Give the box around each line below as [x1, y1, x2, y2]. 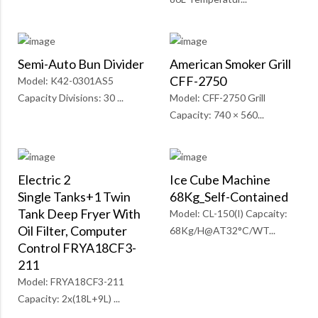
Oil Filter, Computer [18, 223, 127, 239]
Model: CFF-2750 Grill [170, 92, 265, 104]
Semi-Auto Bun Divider [18, 56, 144, 72]
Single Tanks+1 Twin [18, 189, 131, 205]
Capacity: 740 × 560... [170, 109, 264, 121]
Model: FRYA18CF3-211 [18, 275, 124, 288]
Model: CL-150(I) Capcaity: [170, 207, 287, 220]
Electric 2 [18, 172, 70, 188]
